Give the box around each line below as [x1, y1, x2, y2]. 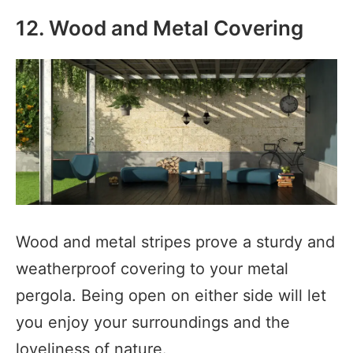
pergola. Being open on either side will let [16, 286, 326, 306]
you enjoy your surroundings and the [16, 313, 290, 333]
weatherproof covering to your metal [16, 259, 288, 279]
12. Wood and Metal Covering [16, 16, 303, 41]
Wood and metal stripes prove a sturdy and [16, 232, 335, 252]
